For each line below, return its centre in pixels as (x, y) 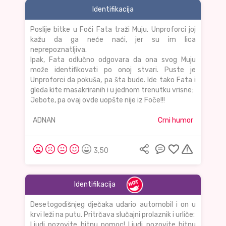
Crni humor (176, 121)
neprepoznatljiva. (59, 50)
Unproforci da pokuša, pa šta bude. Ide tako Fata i (113, 80)
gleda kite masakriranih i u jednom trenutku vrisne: (112, 90)
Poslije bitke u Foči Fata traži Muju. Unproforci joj (113, 30)
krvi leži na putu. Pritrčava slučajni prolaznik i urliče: (112, 215)
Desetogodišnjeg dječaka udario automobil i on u (113, 205)
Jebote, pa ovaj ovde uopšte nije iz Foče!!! (98, 100)
